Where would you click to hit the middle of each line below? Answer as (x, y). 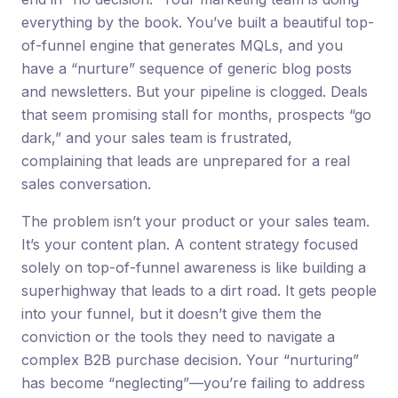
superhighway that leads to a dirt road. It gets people (199, 290)
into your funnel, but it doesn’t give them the (171, 313)
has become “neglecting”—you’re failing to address (193, 382)
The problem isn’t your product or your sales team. (195, 221)
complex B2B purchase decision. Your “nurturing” (190, 359)
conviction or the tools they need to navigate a (178, 336)
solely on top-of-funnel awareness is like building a (194, 267)
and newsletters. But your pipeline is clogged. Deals (195, 91)
